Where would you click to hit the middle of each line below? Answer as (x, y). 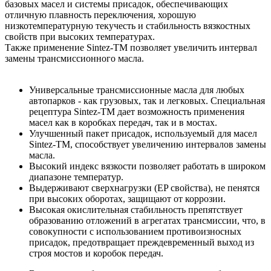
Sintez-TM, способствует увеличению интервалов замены (148, 144)
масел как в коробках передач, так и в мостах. (123, 122)
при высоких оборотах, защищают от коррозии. (127, 198)
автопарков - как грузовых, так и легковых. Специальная (147, 100)
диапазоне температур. (76, 177)
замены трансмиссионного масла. (74, 58)
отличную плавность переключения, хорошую (100, 15)
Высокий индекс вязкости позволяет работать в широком (147, 166)
